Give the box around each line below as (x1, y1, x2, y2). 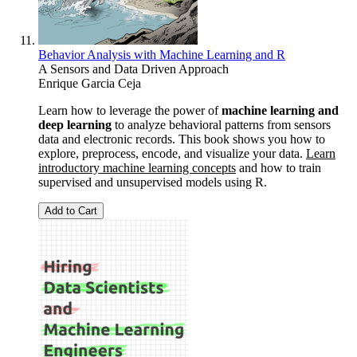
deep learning (38, 117, 112, 131)
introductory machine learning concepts (38, 160, 236, 175)
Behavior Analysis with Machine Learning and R (38, 47, 285, 61)
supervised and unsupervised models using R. (38, 175, 267, 189)
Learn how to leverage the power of (38, 103, 222, 117)
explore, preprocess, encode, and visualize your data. (38, 146, 306, 160)
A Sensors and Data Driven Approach (38, 61, 229, 76)
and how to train (236, 160, 321, 175)
